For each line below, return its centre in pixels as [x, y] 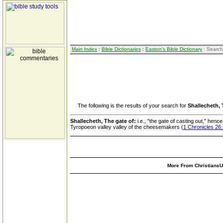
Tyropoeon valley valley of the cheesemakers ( [127, 127]
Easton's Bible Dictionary [174, 49]
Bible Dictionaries [121, 49]
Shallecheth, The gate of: [104, 121]
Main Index [84, 49]
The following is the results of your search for [129, 106]
